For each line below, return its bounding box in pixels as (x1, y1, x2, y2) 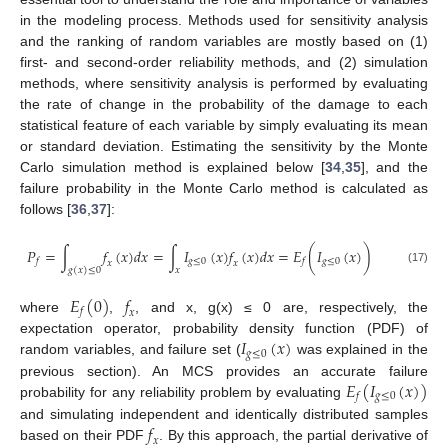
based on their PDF (20, 426, 149, 443)
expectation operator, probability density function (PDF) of (20, 320, 428, 337)
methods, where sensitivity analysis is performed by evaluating (20, 75, 428, 92)
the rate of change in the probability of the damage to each (20, 96, 428, 113)
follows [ (20, 201, 71, 218)
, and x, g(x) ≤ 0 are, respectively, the (135, 298, 429, 315)
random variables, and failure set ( (20, 341, 241, 358)
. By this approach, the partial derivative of (159, 426, 429, 443)
